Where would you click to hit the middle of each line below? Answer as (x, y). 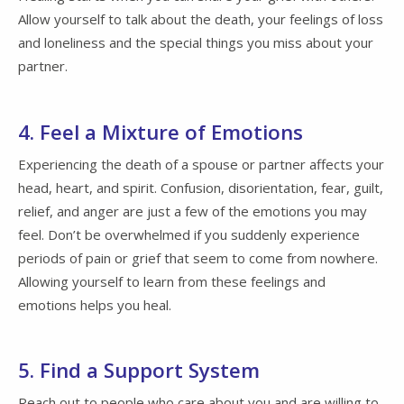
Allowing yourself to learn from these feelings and (172, 281)
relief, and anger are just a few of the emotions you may (193, 211)
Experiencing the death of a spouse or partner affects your (201, 164)
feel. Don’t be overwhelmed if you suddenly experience (189, 234)
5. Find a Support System (139, 371)
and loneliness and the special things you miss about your (196, 43)
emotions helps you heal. (95, 304)
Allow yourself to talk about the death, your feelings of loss (201, 19)
